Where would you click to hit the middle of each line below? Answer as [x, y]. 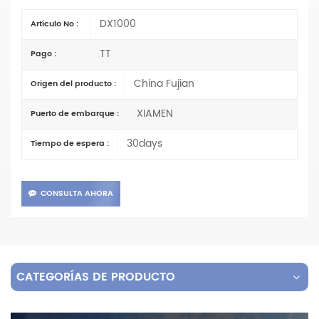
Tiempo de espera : [70, 143]
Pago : [43, 54]
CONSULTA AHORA [77, 193]
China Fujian [163, 83]
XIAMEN [153, 113]
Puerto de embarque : [75, 114]
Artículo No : [54, 24]
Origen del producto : [73, 84]
